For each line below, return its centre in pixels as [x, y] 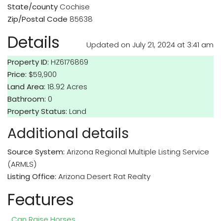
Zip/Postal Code [37, 19]
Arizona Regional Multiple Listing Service [138, 152]
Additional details [68, 133]
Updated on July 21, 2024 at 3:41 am [150, 44]
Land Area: [26, 87]
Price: [17, 74]
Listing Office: [32, 176]
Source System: [36, 152]
